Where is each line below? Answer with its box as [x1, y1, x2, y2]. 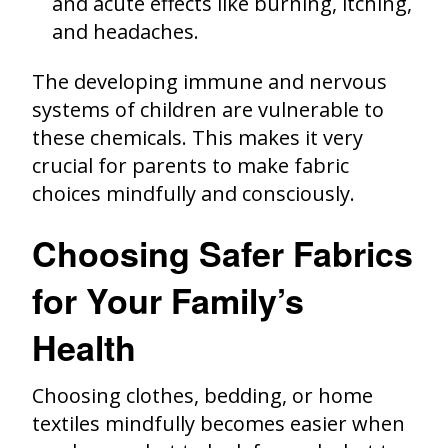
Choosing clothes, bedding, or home [32, 381, 373, 409]
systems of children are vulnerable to [32, 95, 384, 123]
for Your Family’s [32, 275, 304, 324]
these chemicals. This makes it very [32, 123, 363, 151]
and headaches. [52, 17, 199, 45]
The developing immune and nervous [32, 67, 387, 95]
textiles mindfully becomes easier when [32, 409, 405, 437]
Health [32, 322, 136, 371]
